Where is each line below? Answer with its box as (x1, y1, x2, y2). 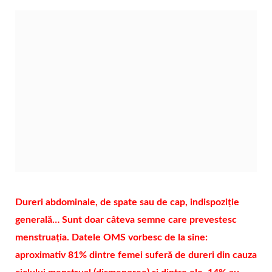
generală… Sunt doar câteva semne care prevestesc (15, 214, 237, 225)
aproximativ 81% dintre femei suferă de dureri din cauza (15, 250, 257, 260)
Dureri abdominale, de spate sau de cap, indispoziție (15, 197, 239, 207)
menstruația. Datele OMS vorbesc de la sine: (15, 232, 208, 242)
